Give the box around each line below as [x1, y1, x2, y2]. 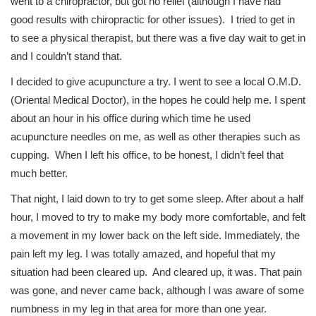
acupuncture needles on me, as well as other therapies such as [11, 130, 300, 143]
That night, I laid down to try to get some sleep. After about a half [11, 193, 303, 205]
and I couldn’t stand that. [11, 50, 122, 63]
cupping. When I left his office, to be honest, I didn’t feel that [11, 149, 284, 162]
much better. [11, 167, 68, 180]
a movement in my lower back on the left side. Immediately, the [11, 229, 300, 242]
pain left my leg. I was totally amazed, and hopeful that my [11, 248, 276, 260]
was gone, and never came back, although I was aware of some [11, 284, 304, 297]
